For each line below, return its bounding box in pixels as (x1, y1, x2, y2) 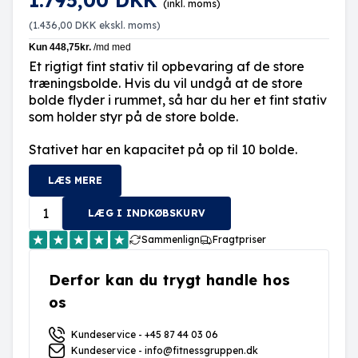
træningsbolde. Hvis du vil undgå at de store (29, 75, 303, 91)
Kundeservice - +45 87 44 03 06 (71, 328, 218, 340)
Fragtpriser (213, 233, 267, 245)
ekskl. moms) (97, 19, 161, 31)
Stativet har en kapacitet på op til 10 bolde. (29, 141, 297, 157)
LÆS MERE (48, 174, 102, 186)
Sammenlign (141, 233, 201, 245)
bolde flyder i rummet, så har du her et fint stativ (29, 92, 327, 108)
